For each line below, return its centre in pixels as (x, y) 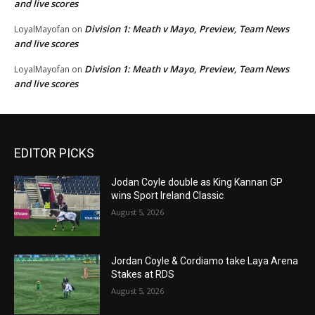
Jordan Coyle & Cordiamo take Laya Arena (205, 261)
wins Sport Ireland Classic (168, 195)
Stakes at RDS (143, 274)
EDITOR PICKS (54, 153)
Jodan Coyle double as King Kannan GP (197, 182)
